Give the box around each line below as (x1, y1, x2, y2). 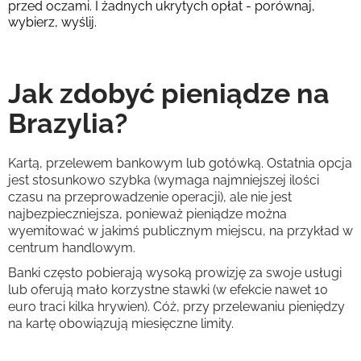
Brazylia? (8, 107, 128, 139)
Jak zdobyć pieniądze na (8, 77, 330, 110)
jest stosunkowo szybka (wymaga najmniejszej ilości (8, 172, 319, 188)
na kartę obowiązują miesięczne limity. (8, 316, 234, 331)
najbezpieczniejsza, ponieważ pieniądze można (8, 206, 287, 222)
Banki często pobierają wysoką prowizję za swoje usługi (8, 265, 342, 280)
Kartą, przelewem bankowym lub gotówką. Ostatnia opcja (8, 156, 352, 171)
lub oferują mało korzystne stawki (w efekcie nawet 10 (8, 282, 328, 297)
